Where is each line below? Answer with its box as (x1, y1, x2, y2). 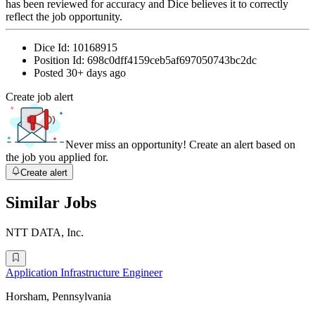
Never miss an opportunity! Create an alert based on (65, 139, 295, 151)
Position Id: (34, 54, 87, 67)
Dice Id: (34, 41, 72, 54)
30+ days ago (66, 67, 126, 79)
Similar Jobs (6, 193, 96, 212)
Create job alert (6, 91, 73, 103)
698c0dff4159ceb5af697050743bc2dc (87, 54, 257, 67)
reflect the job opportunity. (6, 11, 122, 23)
